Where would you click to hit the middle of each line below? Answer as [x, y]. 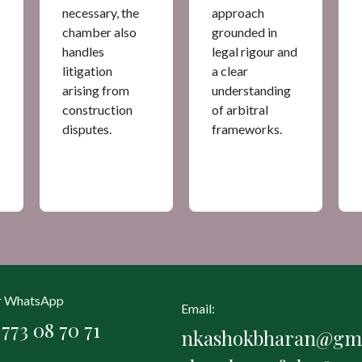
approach [238, 12]
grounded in [244, 32]
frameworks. [248, 128]
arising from [96, 90]
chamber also [99, 32]
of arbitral [240, 109]
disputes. [89, 128]
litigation [87, 70]
